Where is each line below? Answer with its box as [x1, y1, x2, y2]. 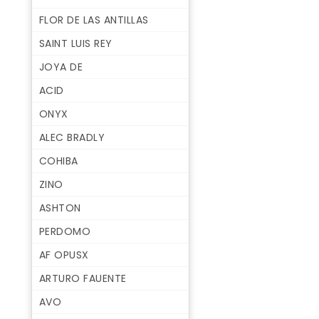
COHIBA [38, 154, 78, 169]
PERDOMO [38, 224, 91, 239]
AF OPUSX [38, 248, 89, 263]
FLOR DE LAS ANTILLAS [38, 13, 149, 28]
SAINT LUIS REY [38, 36, 113, 51]
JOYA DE [38, 60, 83, 75]
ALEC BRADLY [38, 130, 105, 145]
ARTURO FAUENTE [38, 271, 127, 286]
